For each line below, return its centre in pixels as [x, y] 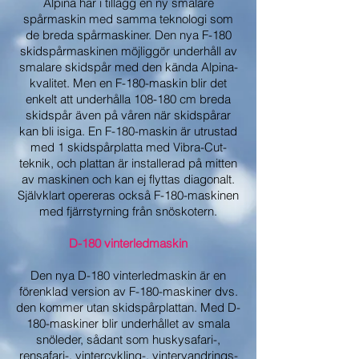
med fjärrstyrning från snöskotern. [128, 211]
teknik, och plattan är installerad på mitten [128, 163]
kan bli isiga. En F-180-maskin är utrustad [128, 131]
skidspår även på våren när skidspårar [128, 115]
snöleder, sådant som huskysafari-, [128, 339]
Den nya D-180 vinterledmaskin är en [128, 275]
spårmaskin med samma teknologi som [128, 19]
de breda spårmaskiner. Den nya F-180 [128, 35]
